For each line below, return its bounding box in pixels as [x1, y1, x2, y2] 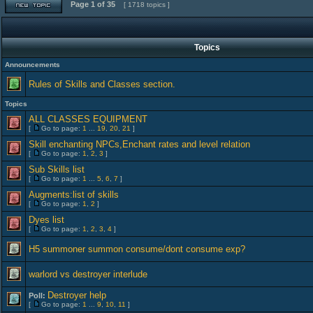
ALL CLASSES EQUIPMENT [29, 114, 147, 124]
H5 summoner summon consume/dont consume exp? [29, 244, 245, 254]
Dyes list [29, 214, 64, 225]
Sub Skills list [29, 164, 85, 175]
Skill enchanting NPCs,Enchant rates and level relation [29, 139, 250, 150]
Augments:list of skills [29, 189, 119, 200]
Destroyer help [48, 290, 106, 300]
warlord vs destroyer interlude [29, 269, 147, 279]
